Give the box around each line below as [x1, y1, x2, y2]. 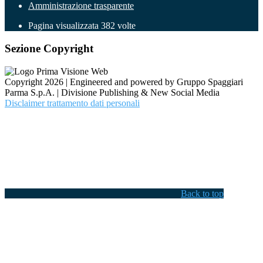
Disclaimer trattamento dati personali [5, 97, 140, 108]
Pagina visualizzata [28, 21, 101, 31]
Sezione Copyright [5, 42, 93, 55]
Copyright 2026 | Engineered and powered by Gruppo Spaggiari [5, 76, 243, 87]
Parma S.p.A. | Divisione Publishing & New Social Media [5, 87, 220, 97]
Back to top [181, 188, 224, 198]
